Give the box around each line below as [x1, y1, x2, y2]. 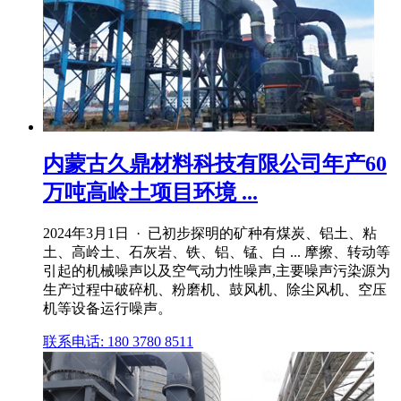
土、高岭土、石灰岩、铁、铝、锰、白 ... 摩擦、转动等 [43, 243, 390, 260]
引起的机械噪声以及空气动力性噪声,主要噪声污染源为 [43, 262, 390, 278]
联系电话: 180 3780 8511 [43, 333, 193, 349]
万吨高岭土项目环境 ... [43, 181, 258, 205]
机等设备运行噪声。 [43, 300, 172, 316]
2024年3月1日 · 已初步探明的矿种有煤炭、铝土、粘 [43, 225, 377, 241]
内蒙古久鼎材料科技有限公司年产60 [43, 152, 387, 176]
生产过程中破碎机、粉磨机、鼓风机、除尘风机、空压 [43, 281, 387, 297]
